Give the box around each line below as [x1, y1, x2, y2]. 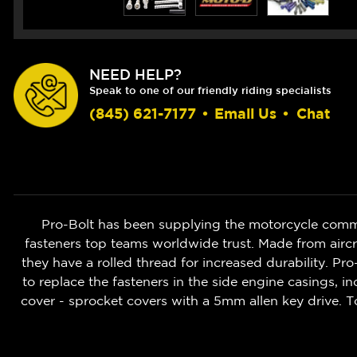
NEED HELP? [89, 66, 182, 83]
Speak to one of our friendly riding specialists [89, 84, 331, 97]
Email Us [214, 105, 277, 123]
